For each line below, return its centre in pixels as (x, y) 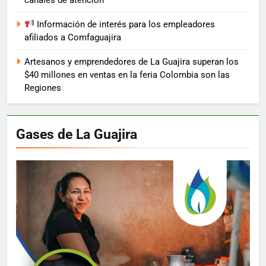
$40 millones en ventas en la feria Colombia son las (127, 75)
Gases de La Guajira (77, 134)
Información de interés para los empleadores (125, 24)
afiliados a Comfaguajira (73, 37)
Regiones (43, 88)
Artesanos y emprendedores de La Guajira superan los (132, 61)
